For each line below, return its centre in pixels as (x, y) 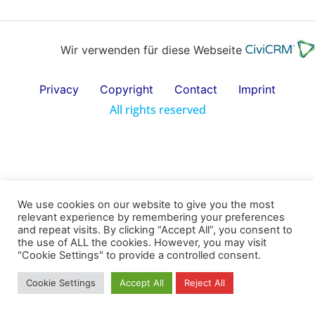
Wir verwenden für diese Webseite (153, 50)
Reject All (205, 283)
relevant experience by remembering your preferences (151, 217)
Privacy (59, 90)
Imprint (257, 90)
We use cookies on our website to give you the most (146, 205)
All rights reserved (157, 110)
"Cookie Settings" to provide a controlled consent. (139, 255)
